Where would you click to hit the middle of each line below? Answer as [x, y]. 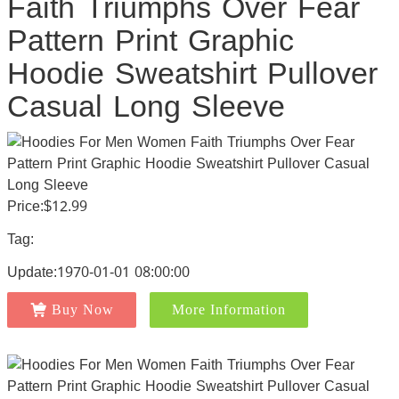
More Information [228, 309]
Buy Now [82, 309]
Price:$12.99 [47, 206]
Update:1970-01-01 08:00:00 [98, 272]
